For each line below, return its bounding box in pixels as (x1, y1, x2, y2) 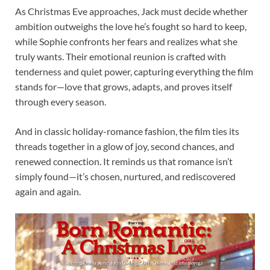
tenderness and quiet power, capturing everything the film (15, 65, 253, 77)
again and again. (15, 185, 81, 197)
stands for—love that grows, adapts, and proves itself (15, 80, 232, 92)
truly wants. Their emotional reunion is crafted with (15, 50, 226, 62)
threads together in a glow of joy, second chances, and (15, 140, 234, 152)
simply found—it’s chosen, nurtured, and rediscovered (15, 170, 236, 182)
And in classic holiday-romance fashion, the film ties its (15, 125, 239, 137)
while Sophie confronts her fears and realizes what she (15, 35, 237, 47)
